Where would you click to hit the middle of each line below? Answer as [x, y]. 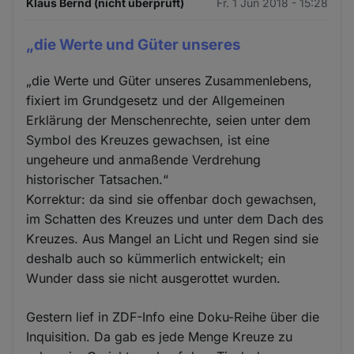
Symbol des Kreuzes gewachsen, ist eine [148, 139]
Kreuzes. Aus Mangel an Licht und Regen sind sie [173, 238]
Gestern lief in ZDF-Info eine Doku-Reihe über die [173, 316]
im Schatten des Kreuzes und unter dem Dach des [175, 218]
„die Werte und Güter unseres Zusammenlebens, [169, 80]
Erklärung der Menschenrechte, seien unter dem [169, 120]
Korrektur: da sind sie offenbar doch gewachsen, [172, 199]
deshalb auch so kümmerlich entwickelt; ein [156, 258]
